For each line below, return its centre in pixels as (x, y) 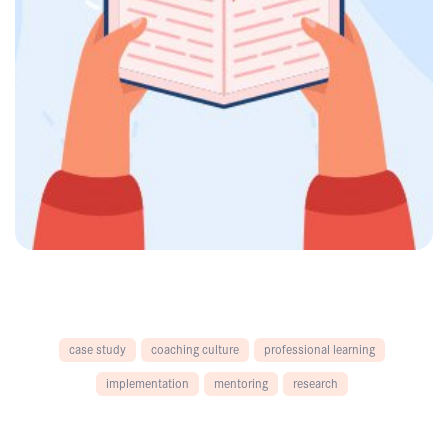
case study (97, 348)
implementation (147, 382)
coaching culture (194, 348)
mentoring (240, 382)
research (315, 382)
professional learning (319, 348)
